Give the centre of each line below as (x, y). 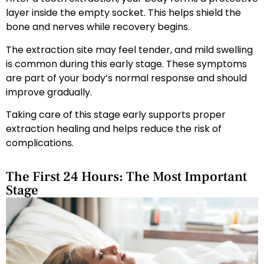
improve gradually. (49, 92)
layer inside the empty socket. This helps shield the (123, 13)
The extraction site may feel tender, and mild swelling (129, 49)
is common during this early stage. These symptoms (126, 64)
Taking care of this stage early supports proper (116, 115)
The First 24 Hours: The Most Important (126, 177)
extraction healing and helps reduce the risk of (114, 129)
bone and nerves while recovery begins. (98, 27)
